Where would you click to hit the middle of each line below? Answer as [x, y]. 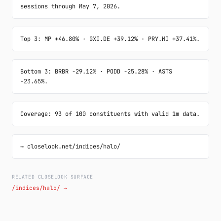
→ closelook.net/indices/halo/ [70, 147]
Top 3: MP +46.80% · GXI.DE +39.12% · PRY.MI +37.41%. [110, 39]
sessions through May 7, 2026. [70, 6]
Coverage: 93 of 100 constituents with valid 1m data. [110, 114]
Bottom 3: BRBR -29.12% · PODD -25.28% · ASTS [96, 72]
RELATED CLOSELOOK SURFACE [53, 177]
